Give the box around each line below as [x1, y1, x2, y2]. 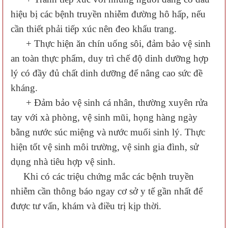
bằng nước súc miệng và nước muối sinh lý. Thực [11, 127, 205, 137]
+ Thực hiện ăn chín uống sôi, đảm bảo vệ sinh [11, 38, 211, 49]
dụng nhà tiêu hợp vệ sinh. [11, 156, 116, 167]
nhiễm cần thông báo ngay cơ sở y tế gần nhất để [11, 186, 203, 196]
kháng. [11, 82, 38, 93]
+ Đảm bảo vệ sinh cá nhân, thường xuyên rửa [11, 97, 208, 108]
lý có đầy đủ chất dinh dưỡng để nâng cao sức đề [11, 68, 203, 78]
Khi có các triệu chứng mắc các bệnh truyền [11, 171, 194, 182]
